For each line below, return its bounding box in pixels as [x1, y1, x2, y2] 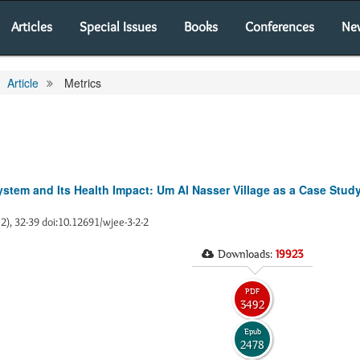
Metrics [61, 75, 101, 91]
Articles [11, 18, 52, 35]
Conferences [245, 18, 314, 35]
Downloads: [218, 247, 276, 260]
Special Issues [80, 18, 157, 35]
